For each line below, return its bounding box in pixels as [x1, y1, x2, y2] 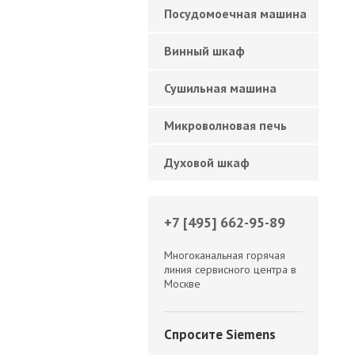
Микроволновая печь [164, 117, 287, 133]
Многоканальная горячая [164, 248, 285, 262]
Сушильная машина [164, 80, 277, 96]
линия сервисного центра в [164, 262, 296, 277]
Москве [164, 277, 200, 291]
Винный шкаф [164, 43, 245, 59]
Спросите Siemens [164, 326, 276, 343]
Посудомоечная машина [164, 6, 307, 21]
